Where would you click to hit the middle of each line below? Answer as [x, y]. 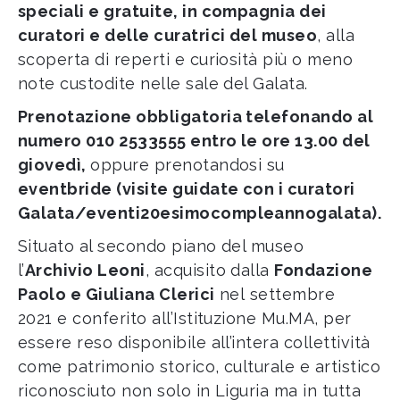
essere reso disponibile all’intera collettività [194, 342]
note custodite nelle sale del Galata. [163, 83]
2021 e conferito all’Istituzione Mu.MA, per [185, 318]
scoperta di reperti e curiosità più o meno [186, 59]
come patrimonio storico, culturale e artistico [200, 367]
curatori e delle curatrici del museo [168, 35]
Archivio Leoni [85, 270]
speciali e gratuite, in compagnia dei [172, 11]
